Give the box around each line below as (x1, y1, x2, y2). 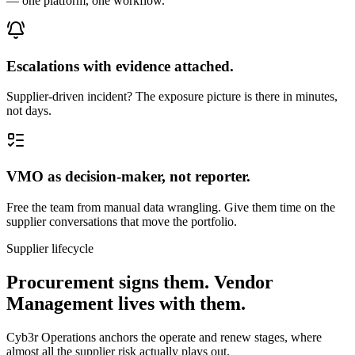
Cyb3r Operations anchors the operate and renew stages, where (6, 330, 322, 344)
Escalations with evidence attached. (6, 57, 234, 74)
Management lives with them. (6, 292, 246, 314)
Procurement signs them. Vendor (6, 271, 273, 292)
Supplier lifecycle (6, 241, 94, 255)
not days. (6, 104, 52, 118)
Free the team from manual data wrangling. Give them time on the (6, 200, 335, 214)
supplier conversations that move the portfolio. (6, 214, 237, 228)
